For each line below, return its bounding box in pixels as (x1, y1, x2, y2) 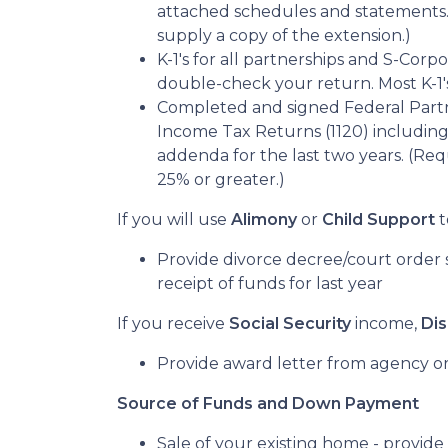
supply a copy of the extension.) (157, 26, 411, 45)
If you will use (117, 210, 231, 229)
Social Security (229, 314, 351, 333)
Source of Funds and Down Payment (117, 394, 419, 413)
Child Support (322, 210, 435, 229)
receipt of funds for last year (157, 274, 383, 293)
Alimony (231, 210, 297, 229)
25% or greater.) (157, 170, 285, 189)
